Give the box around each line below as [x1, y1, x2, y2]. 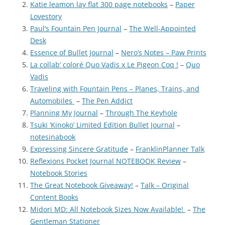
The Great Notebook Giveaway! [30, 180, 133, 190]
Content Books [30, 192, 78, 202]
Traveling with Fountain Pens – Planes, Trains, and [30, 83, 199, 93]
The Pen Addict [82, 95, 133, 105]
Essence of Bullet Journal [30, 47, 114, 57]
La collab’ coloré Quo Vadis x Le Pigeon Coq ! [30, 59, 178, 69]
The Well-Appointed [129, 23, 196, 33]
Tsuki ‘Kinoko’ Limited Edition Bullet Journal [30, 120, 175, 130]
